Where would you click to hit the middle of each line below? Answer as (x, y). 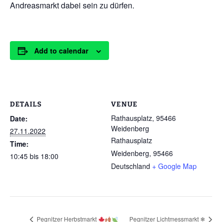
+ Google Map (174, 166)
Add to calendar (61, 51)
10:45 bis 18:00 (34, 156)
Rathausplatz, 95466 (143, 118)
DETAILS (26, 104)
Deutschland (131, 166)
